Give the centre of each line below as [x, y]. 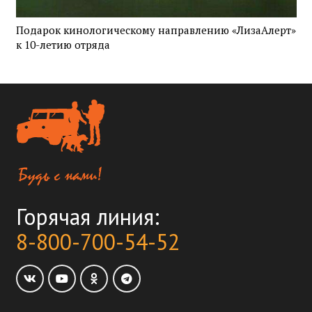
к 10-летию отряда [63, 44]
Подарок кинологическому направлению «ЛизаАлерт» [156, 30]
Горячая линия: [87, 216]
